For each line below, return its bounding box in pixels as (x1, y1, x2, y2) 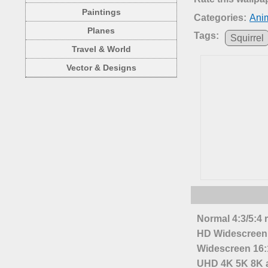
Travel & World (71, 44, 131, 54)
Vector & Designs (66, 63, 136, 72)
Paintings (81, 7, 121, 17)
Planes (87, 26, 115, 35)
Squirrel (230, 33, 264, 44)
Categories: (194, 13, 247, 23)
